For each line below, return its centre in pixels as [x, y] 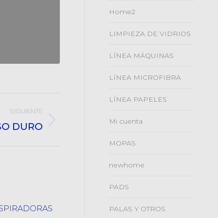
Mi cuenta [126, 121]
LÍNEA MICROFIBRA [145, 77]
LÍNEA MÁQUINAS [141, 55]
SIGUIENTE [26, 111]
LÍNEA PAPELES [138, 99]
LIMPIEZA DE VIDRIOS [150, 34]
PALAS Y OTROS [137, 209]
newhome [127, 165]
